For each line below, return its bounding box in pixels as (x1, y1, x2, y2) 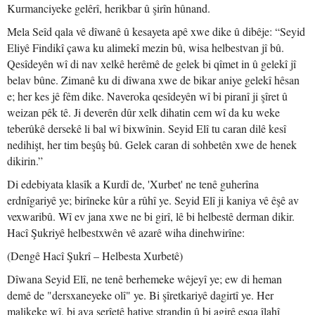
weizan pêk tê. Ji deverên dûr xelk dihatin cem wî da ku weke (7, 105, 280, 120)
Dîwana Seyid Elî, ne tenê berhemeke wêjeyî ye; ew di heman (7, 271, 282, 286)
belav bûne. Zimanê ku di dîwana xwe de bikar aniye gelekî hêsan (7, 72, 300, 87)
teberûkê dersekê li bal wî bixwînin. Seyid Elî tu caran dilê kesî (7, 121, 286, 136)
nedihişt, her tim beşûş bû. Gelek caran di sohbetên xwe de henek (7, 137, 297, 152)
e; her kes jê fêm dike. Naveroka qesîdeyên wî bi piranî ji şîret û (7, 89, 288, 103)
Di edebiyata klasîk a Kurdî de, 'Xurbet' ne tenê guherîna (7, 176, 259, 191)
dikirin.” (7, 153, 43, 168)
